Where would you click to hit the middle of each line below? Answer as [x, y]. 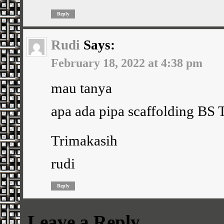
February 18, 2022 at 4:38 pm [127, 62]
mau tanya [81, 88]
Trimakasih [84, 140]
